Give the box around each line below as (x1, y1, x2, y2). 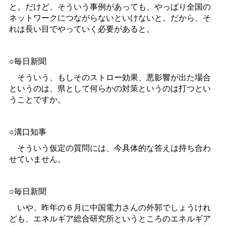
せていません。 (9, 153, 66, 165)
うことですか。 (9, 93, 66, 105)
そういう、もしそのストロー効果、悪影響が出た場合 (9, 71, 211, 83)
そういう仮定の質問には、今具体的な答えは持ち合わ (9, 142, 211, 154)
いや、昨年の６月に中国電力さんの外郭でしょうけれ (9, 201, 211, 213)
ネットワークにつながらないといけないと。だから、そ (9, 12, 211, 24)
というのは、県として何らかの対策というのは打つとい (9, 82, 211, 94)
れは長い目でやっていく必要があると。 (9, 23, 154, 35)
